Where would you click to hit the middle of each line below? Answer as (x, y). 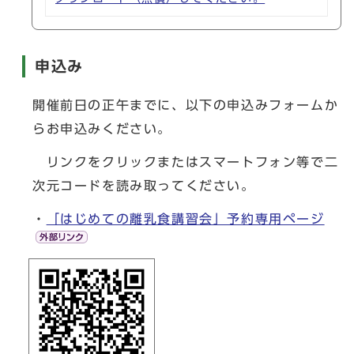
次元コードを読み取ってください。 (144, 186)
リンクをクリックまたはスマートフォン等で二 (186, 162)
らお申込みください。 (102, 129)
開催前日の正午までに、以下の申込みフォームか (186, 105)
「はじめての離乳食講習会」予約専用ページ (185, 219)
